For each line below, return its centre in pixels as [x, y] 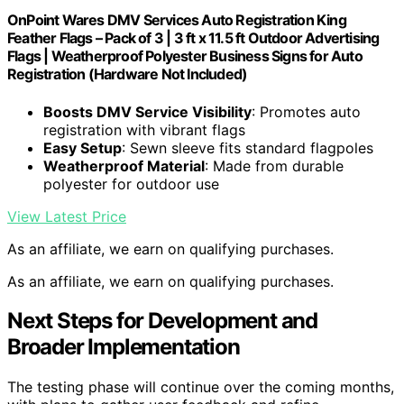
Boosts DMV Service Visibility [147, 111]
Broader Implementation [124, 347]
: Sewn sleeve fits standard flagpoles [248, 147]
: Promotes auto [306, 111]
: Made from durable [274, 165]
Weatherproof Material [124, 165]
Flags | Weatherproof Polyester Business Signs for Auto [185, 56]
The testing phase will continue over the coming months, [201, 387]
